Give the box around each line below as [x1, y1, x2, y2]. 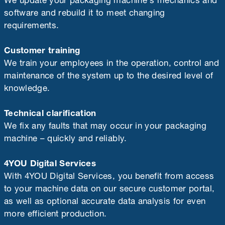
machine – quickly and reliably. [4, 128, 127, 145]
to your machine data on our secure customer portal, [4, 178, 215, 195]
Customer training [4, 40, 80, 57]
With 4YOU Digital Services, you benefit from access [4, 166, 214, 182]
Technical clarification [4, 103, 96, 120]
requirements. [4, 15, 59, 32]
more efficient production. [4, 203, 107, 220]
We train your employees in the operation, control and [4, 53, 219, 69]
